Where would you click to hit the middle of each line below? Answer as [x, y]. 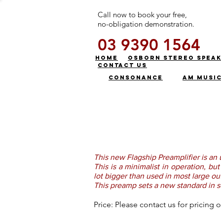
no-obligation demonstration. [146, 24]
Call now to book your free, [142, 15]
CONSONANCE [136, 77]
